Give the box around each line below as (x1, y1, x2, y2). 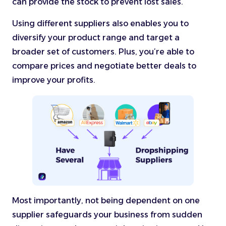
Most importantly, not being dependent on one (12, 196, 200, 206)
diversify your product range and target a (12, 32, 180, 42)
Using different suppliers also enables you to (12, 18, 189, 28)
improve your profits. (12, 75, 99, 85)
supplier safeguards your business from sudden (12, 210, 202, 220)
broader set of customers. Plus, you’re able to (12, 46, 194, 56)
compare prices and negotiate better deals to (12, 61, 196, 71)
